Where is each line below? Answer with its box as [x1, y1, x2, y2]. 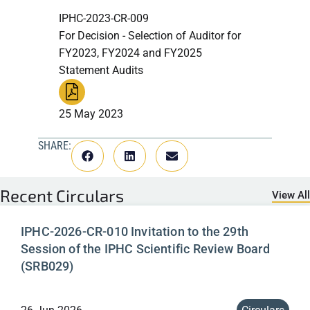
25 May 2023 [59, 107, 123, 120]
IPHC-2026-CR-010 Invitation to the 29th [21, 224, 249, 239]
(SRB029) [21, 258, 74, 273]
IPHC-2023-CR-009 [59, 11, 149, 25]
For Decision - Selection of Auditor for [59, 28, 241, 42]
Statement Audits [59, 63, 143, 77]
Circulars [56, 185, 124, 206]
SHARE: [38, 138, 72, 152]
